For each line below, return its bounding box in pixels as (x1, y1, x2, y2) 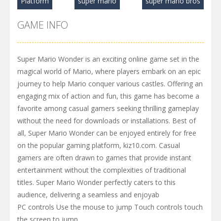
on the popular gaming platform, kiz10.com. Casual (17, 140, 180, 150)
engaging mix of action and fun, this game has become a (17, 91, 199, 101)
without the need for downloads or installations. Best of (17, 115, 196, 125)
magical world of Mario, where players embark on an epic (17, 66, 201, 76)
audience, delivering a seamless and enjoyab (17, 189, 159, 199)
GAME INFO (17, 18, 68, 32)
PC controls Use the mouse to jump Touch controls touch (17, 202, 203, 212)
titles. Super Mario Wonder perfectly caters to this (17, 177, 176, 187)
